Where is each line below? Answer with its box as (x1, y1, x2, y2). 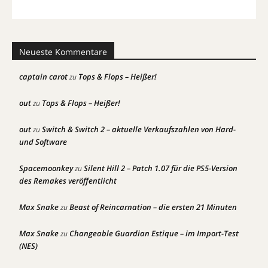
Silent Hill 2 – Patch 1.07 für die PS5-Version (84, 163, 237, 173)
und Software (19, 136, 67, 147)
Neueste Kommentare (19, 46, 107, 57)
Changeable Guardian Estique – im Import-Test (69, 228, 239, 239)
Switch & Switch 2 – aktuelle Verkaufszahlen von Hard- (42, 124, 236, 135)
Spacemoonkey (19, 163, 73, 173)
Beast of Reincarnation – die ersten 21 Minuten (69, 202, 237, 212)
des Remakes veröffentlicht (19, 175, 117, 186)
